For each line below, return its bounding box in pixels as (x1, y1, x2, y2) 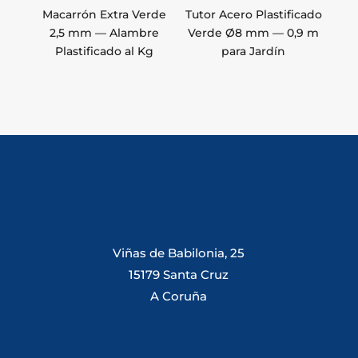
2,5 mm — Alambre (50, 26, 160, 41)
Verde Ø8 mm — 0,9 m (188, 26, 320, 41)
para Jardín (221, 44, 286, 59)
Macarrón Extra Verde (42, 7, 167, 22)
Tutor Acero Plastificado (185, 7, 322, 22)
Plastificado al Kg (55, 44, 154, 59)
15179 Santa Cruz (129, 267, 229, 283)
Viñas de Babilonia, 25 (113, 245, 245, 261)
